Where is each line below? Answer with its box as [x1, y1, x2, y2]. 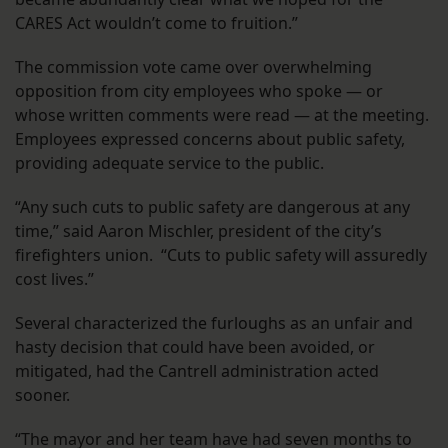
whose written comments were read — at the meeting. [15, 104, 429, 127]
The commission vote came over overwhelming [15, 56, 372, 79]
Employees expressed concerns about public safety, [15, 128, 405, 151]
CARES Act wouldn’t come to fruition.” [15, 12, 302, 35]
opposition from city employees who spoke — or [15, 80, 383, 103]
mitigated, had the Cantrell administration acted [15, 360, 379, 383]
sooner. [15, 384, 74, 407]
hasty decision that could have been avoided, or [15, 336, 375, 359]
